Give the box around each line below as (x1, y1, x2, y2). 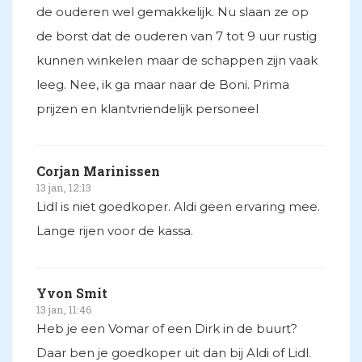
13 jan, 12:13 (36, 180, 91, 196)
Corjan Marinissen (36, 162, 160, 180)
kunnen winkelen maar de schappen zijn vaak (36, 53, 318, 69)
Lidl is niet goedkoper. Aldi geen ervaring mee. (36, 199, 320, 215)
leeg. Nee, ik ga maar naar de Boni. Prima (36, 77, 289, 93)
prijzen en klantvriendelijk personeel (36, 101, 259, 117)
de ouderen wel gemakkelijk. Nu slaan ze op (36, 4, 309, 20)
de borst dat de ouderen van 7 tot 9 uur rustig (36, 28, 317, 44)
